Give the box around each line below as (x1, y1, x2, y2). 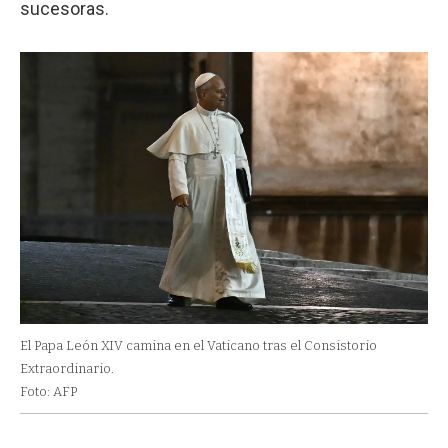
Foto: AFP (20, 383, 77, 399)
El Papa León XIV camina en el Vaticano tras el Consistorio (20, 337, 377, 353)
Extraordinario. (20, 360, 114, 376)
